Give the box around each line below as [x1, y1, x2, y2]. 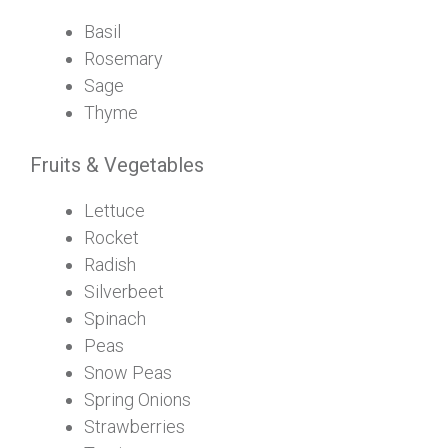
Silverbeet [84, 280, 164, 302]
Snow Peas [84, 361, 172, 383]
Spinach [84, 307, 146, 329]
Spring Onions [84, 388, 191, 410]
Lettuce [84, 199, 145, 221]
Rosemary [84, 47, 163, 69]
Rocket [84, 226, 139, 248]
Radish [84, 253, 136, 275]
